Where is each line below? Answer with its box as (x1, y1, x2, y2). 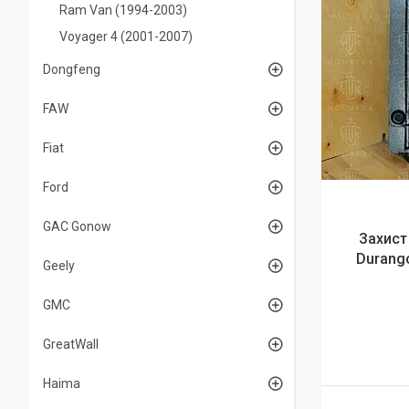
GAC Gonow (43, 219, 111, 234)
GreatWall (43, 337, 99, 351)
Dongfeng (43, 62, 100, 77)
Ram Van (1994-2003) (59, 3, 187, 17)
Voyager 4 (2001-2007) (59, 29, 193, 44)
